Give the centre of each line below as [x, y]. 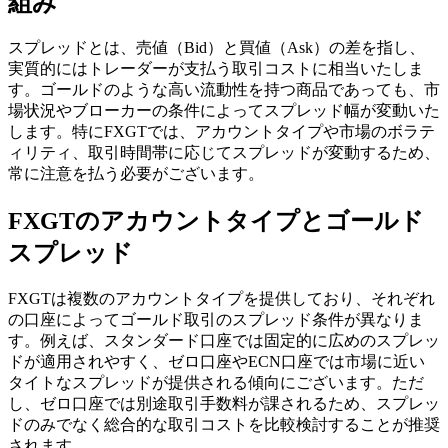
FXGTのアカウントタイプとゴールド [216, 221]
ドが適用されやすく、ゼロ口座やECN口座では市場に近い [216, 362]
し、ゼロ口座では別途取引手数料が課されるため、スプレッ [224, 404]
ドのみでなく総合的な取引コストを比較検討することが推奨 [224, 425]
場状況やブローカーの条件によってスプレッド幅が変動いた [224, 111]
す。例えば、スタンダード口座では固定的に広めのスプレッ [224, 341]
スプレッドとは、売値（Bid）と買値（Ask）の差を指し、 [216, 48]
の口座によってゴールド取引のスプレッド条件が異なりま [216, 320]
